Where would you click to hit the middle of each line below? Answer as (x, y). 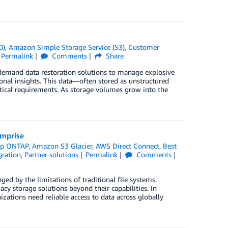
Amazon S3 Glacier (62, 146)
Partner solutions (51, 154)
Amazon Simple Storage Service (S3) (67, 47)
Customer (144, 47)
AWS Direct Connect (128, 146)
